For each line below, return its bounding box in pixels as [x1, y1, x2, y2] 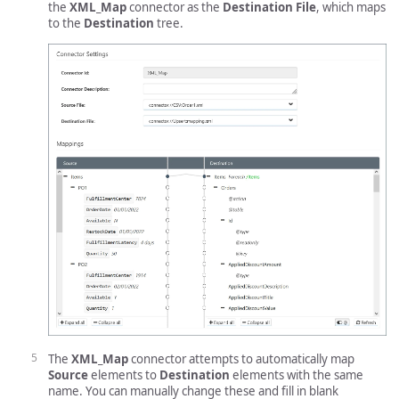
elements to [88, 367, 159, 384]
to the [48, 15, 84, 32]
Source [48, 367, 88, 384]
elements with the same [230, 367, 363, 384]
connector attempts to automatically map [128, 351, 354, 368]
